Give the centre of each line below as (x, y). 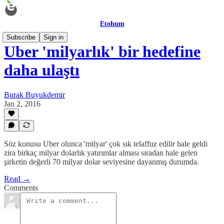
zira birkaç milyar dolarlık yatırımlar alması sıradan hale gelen (101, 153)
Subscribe (21, 37)
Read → (17, 179)
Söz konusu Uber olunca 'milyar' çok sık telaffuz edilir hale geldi (106, 144)
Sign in (53, 37)
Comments (21, 188)
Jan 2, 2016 (22, 103)
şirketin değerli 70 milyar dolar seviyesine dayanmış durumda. (101, 162)
